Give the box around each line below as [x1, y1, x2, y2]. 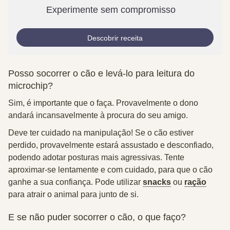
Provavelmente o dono [114, 99, 198, 107]
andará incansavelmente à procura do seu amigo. [8, 111, 188, 120]
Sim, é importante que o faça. [8, 99, 114, 107]
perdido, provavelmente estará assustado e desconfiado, [8, 141, 214, 149]
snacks [143, 178, 171, 186]
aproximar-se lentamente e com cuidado [8, 165, 154, 174]
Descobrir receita [87, 34, 143, 42]
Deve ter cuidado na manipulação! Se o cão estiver [8, 128, 194, 137]
